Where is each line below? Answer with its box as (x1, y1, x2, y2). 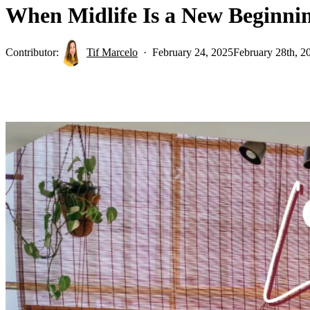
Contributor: (6, 46, 62, 58)
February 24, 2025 (152, 46, 233, 58)
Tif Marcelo (86, 46, 138, 58)
